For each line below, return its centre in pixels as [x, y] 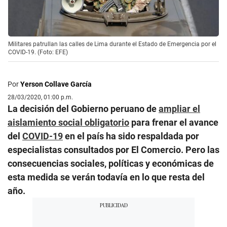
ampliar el [179, 108]
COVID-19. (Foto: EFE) [38, 52]
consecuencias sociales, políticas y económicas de [111, 163]
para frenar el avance [174, 122]
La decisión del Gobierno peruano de [83, 108]
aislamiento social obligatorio [68, 122]
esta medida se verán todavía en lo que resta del [106, 177]
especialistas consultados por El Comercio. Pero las [113, 149]
